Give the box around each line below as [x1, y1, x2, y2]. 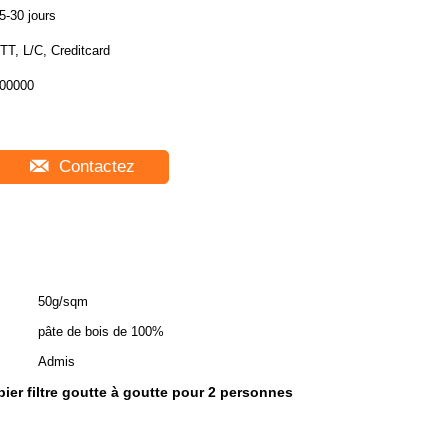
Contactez [53, 157, 135, 176]
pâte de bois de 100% [38, 324, 164, 339]
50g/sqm [38, 294, 88, 309]
